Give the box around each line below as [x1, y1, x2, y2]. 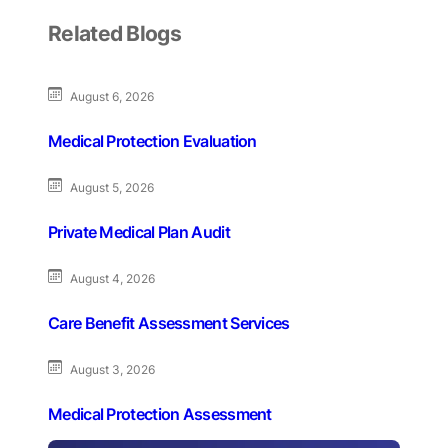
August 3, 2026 [70, 361, 155, 377]
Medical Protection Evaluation [48, 130, 257, 151]
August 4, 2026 [70, 270, 155, 286]
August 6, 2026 [70, 88, 154, 104]
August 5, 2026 [70, 179, 154, 195]
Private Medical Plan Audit [48, 221, 230, 242]
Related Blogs [48, 20, 181, 46]
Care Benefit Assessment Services [48, 312, 290, 333]
